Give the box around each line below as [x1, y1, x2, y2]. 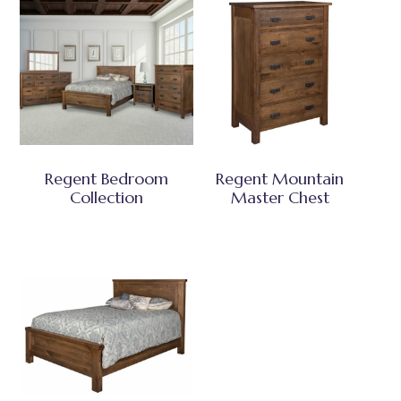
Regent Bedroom [45, 167, 169, 189]
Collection [70, 186, 144, 208]
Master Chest [230, 186, 329, 208]
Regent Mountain [216, 167, 345, 189]
